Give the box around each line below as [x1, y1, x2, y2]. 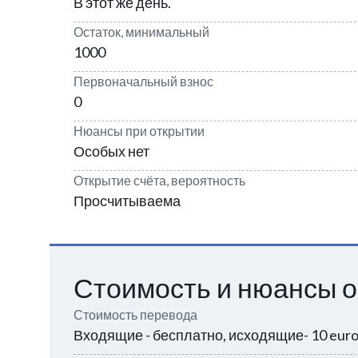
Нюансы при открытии [74, 123, 205, 138]
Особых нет [74, 142, 149, 160]
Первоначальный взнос [74, 74, 213, 89]
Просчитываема [74, 192, 181, 209]
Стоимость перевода [74, 307, 197, 322]
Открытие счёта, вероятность [74, 173, 245, 188]
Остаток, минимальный [74, 24, 209, 39]
